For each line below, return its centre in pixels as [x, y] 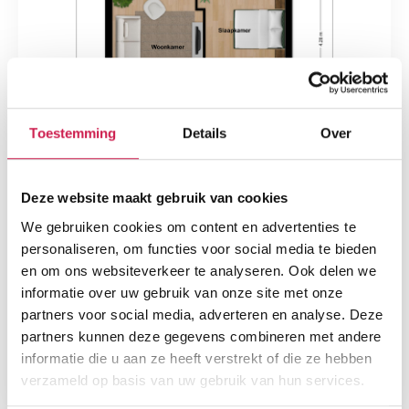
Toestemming [73, 133]
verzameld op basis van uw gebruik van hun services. [193, 380]
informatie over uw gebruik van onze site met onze [182, 292]
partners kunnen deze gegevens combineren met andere [201, 336]
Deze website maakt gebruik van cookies [155, 198]
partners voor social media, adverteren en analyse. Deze [202, 314]
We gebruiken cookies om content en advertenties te [189, 226]
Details [204, 133]
